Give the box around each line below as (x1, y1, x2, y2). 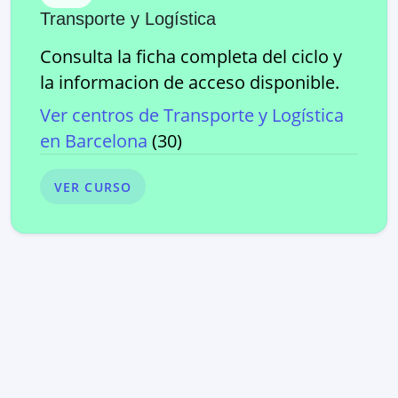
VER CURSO (54, 178, 132, 195)
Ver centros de (40, 103, 163, 127)
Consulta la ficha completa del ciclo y (40, 44, 342, 68)
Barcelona (65, 129, 147, 153)
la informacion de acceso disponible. (40, 70, 339, 94)
